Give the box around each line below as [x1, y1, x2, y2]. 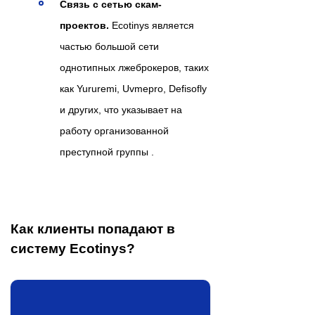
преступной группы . [60, 146, 154, 157]
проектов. [60, 19, 109, 31]
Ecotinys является [109, 19, 194, 31]
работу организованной [60, 124, 169, 136]
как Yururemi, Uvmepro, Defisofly [60, 82, 207, 94]
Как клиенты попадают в [11, 221, 175, 236]
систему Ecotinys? [11, 240, 135, 256]
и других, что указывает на [60, 103, 182, 115]
